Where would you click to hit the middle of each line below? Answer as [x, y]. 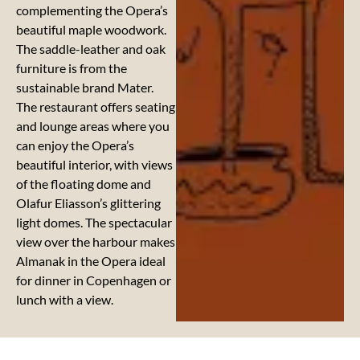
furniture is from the [72, 68]
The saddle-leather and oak [91, 49]
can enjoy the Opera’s [75, 145]
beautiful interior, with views [94, 165]
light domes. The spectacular [94, 223]
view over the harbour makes [96, 242]
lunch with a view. [65, 300]
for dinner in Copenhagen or [94, 280]
